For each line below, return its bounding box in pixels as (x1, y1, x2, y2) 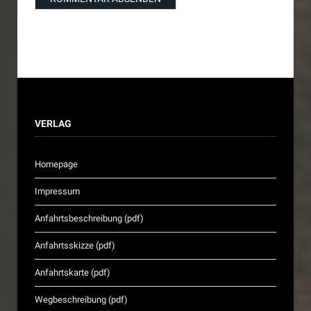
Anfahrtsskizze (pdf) (35, 239, 115, 251)
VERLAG (35, 117, 72, 129)
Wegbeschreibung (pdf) (35, 294, 128, 305)
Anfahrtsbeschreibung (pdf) (35, 212, 144, 224)
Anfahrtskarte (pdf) (35, 267, 110, 278)
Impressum (35, 185, 80, 196)
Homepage (35, 158, 78, 169)
